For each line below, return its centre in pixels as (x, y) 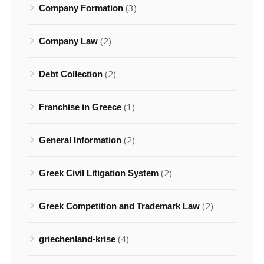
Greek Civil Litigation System (99, 173)
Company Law (68, 41)
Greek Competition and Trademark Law (119, 206)
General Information (80, 140)
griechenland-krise (77, 239)
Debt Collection (71, 74)
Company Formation (81, 8)
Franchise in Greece (80, 107)
